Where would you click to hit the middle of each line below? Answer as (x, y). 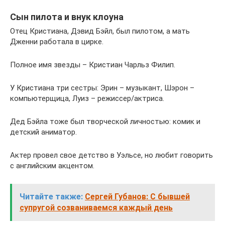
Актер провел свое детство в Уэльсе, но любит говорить (111, 155)
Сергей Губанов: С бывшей (137, 197)
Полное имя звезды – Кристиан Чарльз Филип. (93, 65)
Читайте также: (51, 197)
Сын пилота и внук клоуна (67, 17)
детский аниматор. (43, 132)
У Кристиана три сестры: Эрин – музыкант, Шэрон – (102, 88)
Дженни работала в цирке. (57, 42)
